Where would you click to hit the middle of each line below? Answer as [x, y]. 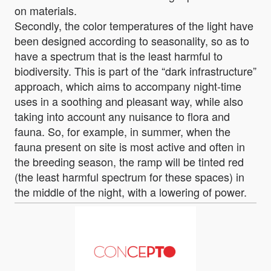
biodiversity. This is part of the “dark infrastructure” [135, 70]
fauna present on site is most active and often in [130, 146]
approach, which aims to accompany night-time [128, 86]
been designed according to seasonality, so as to [132, 40]
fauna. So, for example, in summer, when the [122, 131]
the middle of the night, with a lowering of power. [131, 191]
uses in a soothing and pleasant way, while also [129, 101]
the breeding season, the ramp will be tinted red [129, 161]
